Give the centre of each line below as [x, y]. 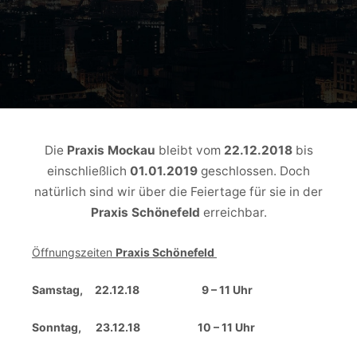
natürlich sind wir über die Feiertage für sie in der [178, 192]
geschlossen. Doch [255, 171]
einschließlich [88, 171]
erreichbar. [233, 212]
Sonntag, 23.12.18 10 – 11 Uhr [143, 327]
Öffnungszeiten [74, 252]
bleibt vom [189, 150]
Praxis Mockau [109, 150]
